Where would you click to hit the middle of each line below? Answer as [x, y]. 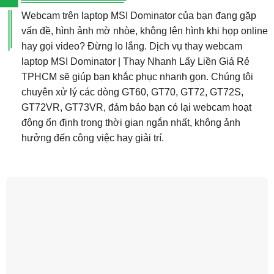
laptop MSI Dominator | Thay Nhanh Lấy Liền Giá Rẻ [135, 61]
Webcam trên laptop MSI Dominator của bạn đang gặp [139, 15]
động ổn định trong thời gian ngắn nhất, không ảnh [131, 122]
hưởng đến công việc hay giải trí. [92, 138]
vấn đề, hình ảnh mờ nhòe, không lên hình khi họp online [144, 31]
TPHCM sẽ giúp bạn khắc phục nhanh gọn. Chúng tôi [137, 76]
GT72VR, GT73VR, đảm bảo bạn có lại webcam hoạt [136, 107]
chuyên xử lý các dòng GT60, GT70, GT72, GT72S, [132, 92]
